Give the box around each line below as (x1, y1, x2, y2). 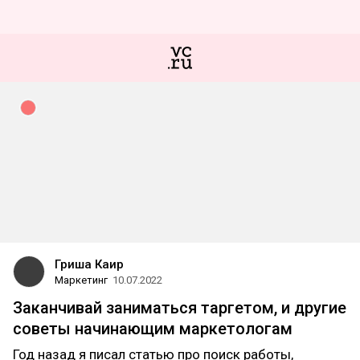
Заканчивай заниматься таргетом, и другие (13, 298, 346, 317)
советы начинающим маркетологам (13, 319, 292, 338)
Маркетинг (55, 274, 108, 286)
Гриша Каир (55, 257, 124, 272)
